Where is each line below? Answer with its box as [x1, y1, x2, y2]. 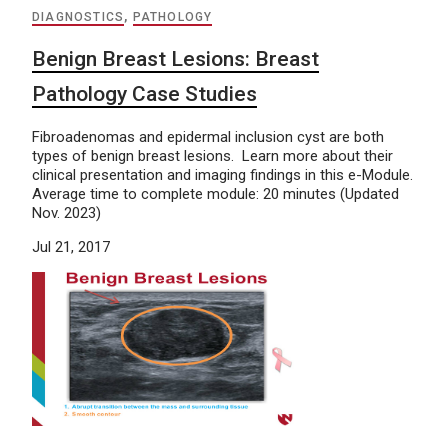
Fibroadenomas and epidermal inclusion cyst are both [32, 127, 384, 146]
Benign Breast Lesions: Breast [32, 46, 319, 71]
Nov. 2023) [32, 203, 101, 222]
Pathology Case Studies [32, 81, 257, 106]
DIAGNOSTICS [32, 9, 125, 24]
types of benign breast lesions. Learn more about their [32, 146, 393, 165]
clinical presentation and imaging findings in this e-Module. [32, 165, 413, 184]
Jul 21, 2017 [32, 237, 110, 256]
